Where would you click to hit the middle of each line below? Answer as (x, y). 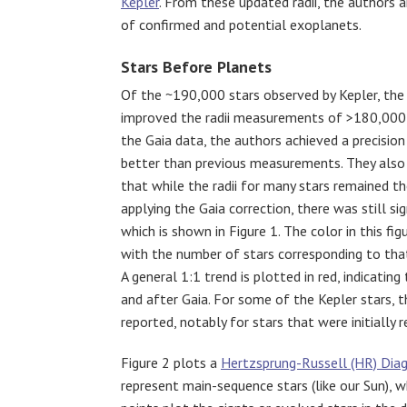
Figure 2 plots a (171, 362)
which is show (163, 230)
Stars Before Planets (196, 67)
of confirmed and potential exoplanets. (241, 25)
